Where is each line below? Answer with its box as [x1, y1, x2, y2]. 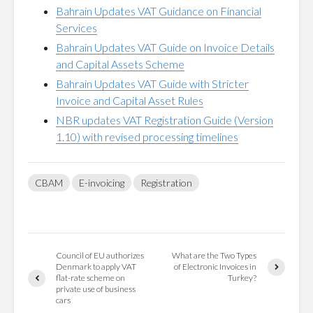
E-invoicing [79, 177, 124, 189]
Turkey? [228, 272, 257, 283]
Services [56, 21, 97, 34]
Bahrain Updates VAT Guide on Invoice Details [56, 41, 275, 54]
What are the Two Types [172, 250, 257, 261]
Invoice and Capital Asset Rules [56, 94, 203, 107]
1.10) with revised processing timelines [56, 130, 238, 143]
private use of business [56, 284, 136, 294]
